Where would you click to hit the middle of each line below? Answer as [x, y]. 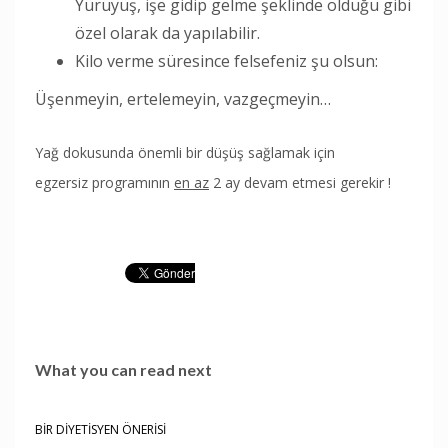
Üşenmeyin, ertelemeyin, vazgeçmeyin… [183, 98]
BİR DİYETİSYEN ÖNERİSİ [100, 429]
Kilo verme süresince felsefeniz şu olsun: [226, 60]
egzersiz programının [104, 182]
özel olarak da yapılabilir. [167, 32]
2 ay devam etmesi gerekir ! [300, 182]
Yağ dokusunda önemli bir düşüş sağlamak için [185, 152]
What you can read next [123, 369]
